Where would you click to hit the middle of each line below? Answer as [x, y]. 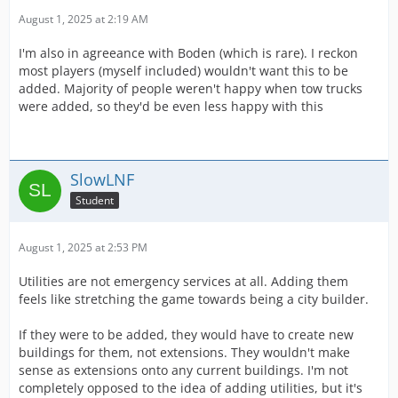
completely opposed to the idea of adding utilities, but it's [191, 388]
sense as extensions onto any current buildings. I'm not [183, 370]
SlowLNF [102, 179]
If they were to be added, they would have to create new [186, 334]
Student [95, 200]
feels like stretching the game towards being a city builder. [194, 299]
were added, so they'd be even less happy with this [171, 106]
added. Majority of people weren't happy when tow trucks [191, 88]
